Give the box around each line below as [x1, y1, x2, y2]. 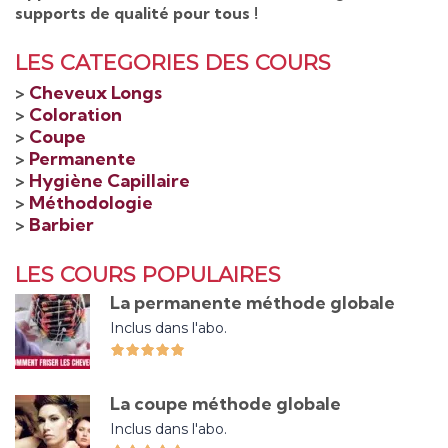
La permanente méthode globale [110, 291, 395, 315]
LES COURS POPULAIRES [15, 262, 281, 288]
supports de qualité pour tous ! [15, 3, 258, 24]
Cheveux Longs [29, 81, 162, 105]
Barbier [29, 213, 94, 237]
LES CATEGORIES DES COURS [15, 50, 331, 76]
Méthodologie [29, 191, 153, 215]
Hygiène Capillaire [29, 169, 190, 193]
